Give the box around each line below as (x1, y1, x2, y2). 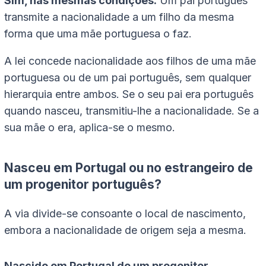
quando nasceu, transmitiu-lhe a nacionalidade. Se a (4, 104, 259, 118)
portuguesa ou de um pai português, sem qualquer (4, 71, 251, 84)
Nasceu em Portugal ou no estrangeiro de (4, 160, 253, 176)
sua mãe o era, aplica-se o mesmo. (4, 121, 175, 134)
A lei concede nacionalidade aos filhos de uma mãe (4, 55, 256, 68)
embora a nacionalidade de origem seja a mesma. (4, 224, 246, 237)
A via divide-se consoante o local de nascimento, (4, 207, 246, 220)
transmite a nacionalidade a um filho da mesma (4, 11, 234, 24)
